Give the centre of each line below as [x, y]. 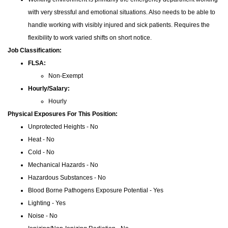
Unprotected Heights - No [63, 127]
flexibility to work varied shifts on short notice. [91, 38]
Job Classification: [35, 51]
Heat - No [41, 140]
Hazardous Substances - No [67, 178]
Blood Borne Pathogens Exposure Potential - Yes [96, 191]
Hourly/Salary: [49, 89]
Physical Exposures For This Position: [63, 114]
